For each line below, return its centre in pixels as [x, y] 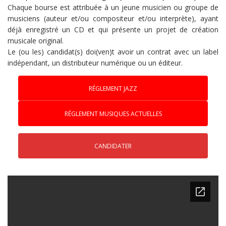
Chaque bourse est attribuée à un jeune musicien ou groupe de [113, 7]
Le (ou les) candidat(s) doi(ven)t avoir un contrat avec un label [113, 51]
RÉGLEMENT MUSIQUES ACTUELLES [113, 114]
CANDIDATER [113, 146]
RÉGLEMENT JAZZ [113, 88]
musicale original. [36, 40]
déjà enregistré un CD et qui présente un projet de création [113, 29]
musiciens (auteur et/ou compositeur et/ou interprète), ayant [113, 18]
